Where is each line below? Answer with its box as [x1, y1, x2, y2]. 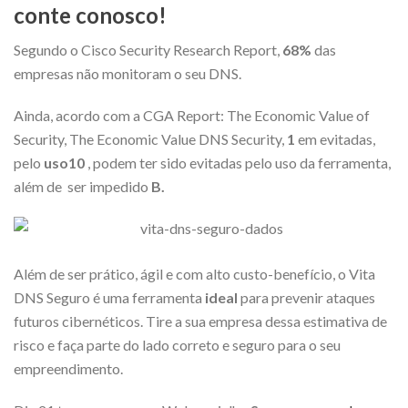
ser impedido [67, 177, 151, 195]
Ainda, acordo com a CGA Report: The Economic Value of [14, 106, 370, 124]
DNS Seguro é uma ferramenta [14, 288, 205, 306]
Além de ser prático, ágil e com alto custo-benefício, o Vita [14, 264, 375, 282]
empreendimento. [14, 359, 123, 377]
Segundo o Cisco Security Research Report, [14, 40, 282, 58]
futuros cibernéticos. [14, 311, 146, 330]
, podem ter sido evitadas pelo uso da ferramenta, [87, 153, 391, 171]
